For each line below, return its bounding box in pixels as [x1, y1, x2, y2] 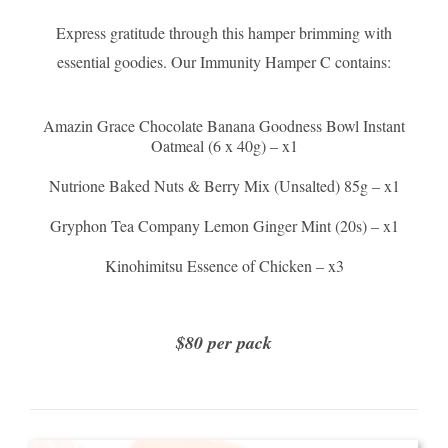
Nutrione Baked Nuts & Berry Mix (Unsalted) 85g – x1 [48, 174, 400, 196]
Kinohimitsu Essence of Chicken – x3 [104, 254, 344, 276]
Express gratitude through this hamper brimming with [56, 21, 392, 43]
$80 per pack [176, 329, 272, 355]
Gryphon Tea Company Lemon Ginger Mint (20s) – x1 [49, 214, 399, 236]
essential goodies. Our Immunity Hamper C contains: [57, 50, 391, 72]
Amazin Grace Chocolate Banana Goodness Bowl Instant [43, 114, 405, 136]
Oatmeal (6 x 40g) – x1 [150, 134, 298, 156]
